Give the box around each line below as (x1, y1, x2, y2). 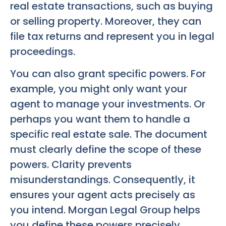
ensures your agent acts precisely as (10, 188, 195, 202)
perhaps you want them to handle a (10, 112, 190, 127)
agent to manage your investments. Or (10, 97, 205, 111)
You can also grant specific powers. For (10, 67, 206, 81)
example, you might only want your (10, 82, 187, 96)
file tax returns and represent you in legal (10, 29, 214, 43)
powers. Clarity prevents (10, 157, 132, 172)
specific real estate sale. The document (10, 127, 207, 142)
